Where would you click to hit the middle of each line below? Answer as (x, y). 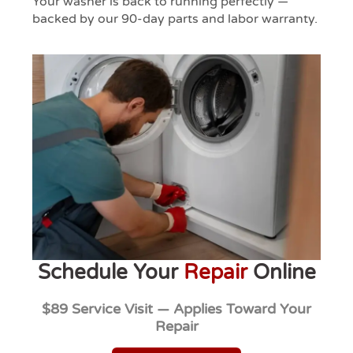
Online (281, 272)
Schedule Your (110, 272)
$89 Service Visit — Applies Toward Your (176, 308)
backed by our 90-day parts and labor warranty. (175, 19)
